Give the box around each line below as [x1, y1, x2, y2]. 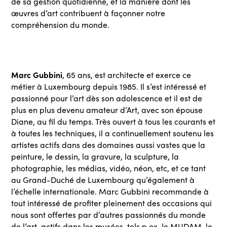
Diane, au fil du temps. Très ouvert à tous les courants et [11, 116, 216, 127]
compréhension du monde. [11, 19, 110, 30]
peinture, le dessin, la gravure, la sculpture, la [11, 151, 179, 162]
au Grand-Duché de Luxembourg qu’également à [11, 174, 195, 185]
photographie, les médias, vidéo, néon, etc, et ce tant [11, 163, 206, 173]
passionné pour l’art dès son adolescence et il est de [11, 93, 203, 103]
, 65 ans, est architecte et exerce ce [62, 69, 192, 80]
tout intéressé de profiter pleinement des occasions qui [11, 198, 212, 208]
